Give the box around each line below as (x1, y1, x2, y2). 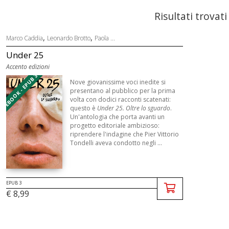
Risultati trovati (154, 9, 227, 23)
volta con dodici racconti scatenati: (70, 95, 171, 104)
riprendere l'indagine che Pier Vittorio (70, 130, 179, 139)
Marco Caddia (6, 34, 43, 42)
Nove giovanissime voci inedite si (70, 78, 166, 86)
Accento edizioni (6, 62, 50, 71)
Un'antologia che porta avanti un (70, 112, 165, 121)
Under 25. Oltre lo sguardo (97, 104, 170, 112)
